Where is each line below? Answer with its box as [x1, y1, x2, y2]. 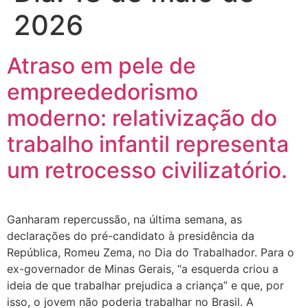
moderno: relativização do [7, 104, 277, 131]
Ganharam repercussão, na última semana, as [7, 212, 242, 226]
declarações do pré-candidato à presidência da [7, 229, 254, 243]
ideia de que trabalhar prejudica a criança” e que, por [7, 278, 284, 292]
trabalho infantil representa [7, 131, 289, 157]
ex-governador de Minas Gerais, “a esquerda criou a [7, 262, 278, 276]
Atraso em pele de [7, 52, 196, 79]
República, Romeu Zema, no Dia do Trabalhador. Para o [7, 245, 294, 259]
